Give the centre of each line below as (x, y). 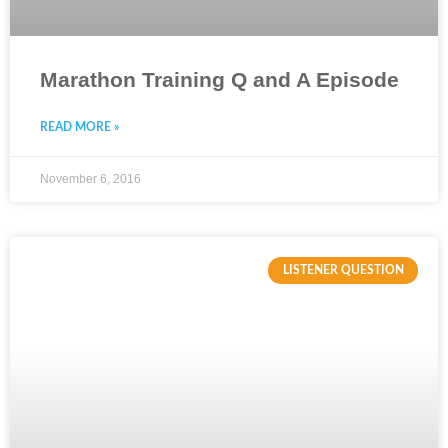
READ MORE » (79, 127)
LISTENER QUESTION (343, 270)
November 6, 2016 (90, 179)
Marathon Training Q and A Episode (219, 80)
